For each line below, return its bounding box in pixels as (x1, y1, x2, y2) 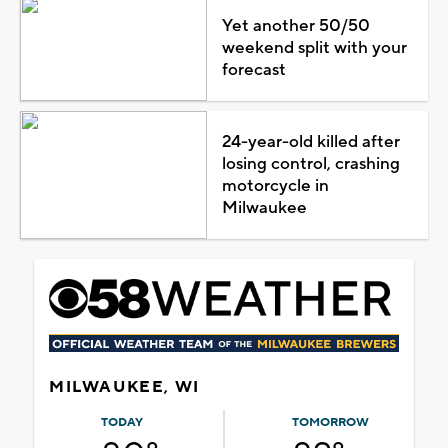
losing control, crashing (221, 153, 400, 176)
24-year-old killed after (221, 131, 400, 154)
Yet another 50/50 (221, 15, 370, 38)
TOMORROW (291, 415, 369, 431)
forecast (221, 59, 286, 82)
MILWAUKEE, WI (49, 377, 200, 398)
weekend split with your (221, 37, 407, 60)
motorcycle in (221, 175, 329, 198)
